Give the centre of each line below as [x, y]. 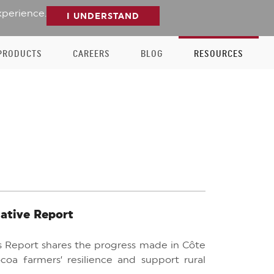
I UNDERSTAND [103, 16]
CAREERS [91, 54]
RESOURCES [219, 54]
